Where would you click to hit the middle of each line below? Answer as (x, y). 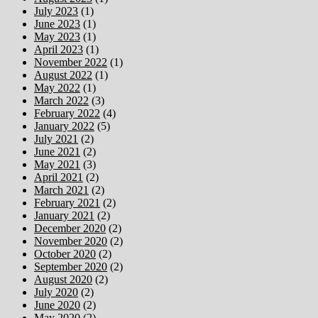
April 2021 (59, 177)
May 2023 (57, 36)
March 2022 (61, 100)
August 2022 (63, 75)
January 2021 (64, 215)
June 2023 (57, 23)
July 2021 (56, 138)
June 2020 (57, 305)
